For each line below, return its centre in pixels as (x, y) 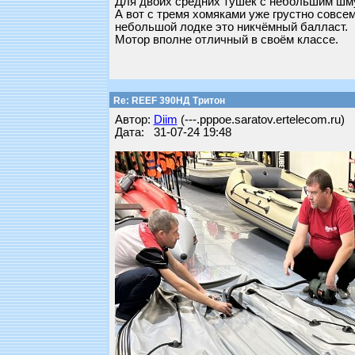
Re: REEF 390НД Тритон (168, 101)
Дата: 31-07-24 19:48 (173, 132)
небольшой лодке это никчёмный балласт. (231, 27)
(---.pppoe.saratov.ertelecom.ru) (261, 120)
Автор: (134, 120)
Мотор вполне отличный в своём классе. (226, 40)
